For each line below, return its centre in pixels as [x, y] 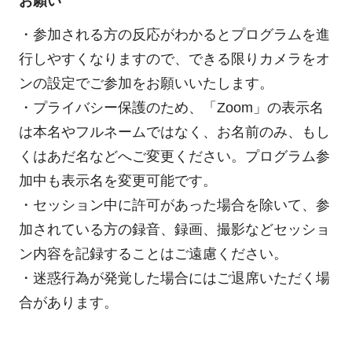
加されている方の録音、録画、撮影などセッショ [174, 229]
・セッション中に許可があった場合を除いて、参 [174, 205]
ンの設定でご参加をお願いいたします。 [146, 83]
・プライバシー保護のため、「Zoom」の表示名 [171, 107]
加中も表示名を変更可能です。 [117, 180]
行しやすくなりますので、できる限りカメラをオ [174, 59]
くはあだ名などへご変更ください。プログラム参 [174, 156]
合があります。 [68, 302]
